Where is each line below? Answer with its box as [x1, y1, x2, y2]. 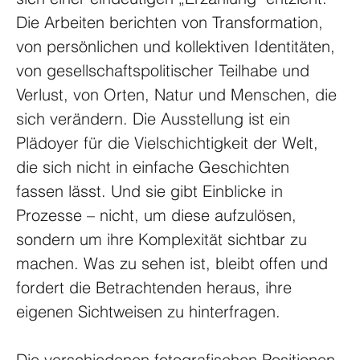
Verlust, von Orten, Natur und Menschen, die [16, 84, 342, 104]
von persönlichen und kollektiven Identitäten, [16, 35, 340, 56]
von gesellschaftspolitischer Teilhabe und [16, 59, 314, 80]
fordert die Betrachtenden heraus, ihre [16, 276, 297, 297]
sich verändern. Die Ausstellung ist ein [16, 108, 295, 129]
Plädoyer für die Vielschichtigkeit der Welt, [16, 132, 323, 153]
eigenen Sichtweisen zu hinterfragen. [16, 301, 280, 321]
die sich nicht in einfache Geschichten [16, 156, 294, 177]
